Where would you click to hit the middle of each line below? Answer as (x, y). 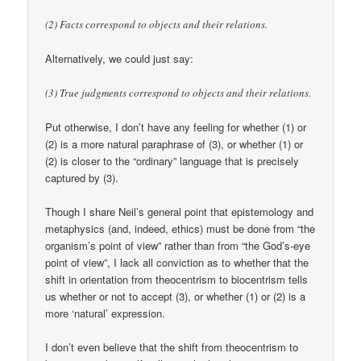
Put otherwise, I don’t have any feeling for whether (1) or (176, 127)
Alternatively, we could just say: (120, 59)
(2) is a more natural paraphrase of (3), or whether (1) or (174, 143)
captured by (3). (82, 177)
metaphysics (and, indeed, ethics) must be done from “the (180, 228)
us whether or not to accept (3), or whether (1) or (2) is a (176, 296)
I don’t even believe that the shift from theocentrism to (172, 346)
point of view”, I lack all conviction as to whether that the (177, 262)
